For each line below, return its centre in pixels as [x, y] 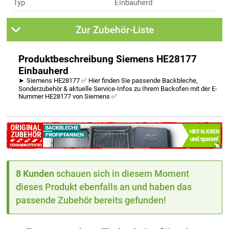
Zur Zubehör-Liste [114, 30]
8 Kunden [35, 174]
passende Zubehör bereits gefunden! [91, 200]
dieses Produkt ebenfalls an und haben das [104, 187]
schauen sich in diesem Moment [122, 174]
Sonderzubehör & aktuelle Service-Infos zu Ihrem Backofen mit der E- [118, 88]
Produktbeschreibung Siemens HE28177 [108, 59]
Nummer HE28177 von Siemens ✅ [68, 96]
